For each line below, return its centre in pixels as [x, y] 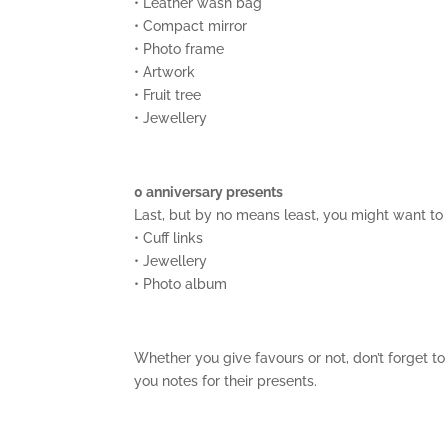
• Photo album [181, 283]
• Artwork [165, 71]
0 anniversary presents [209, 191]
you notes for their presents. [226, 380]
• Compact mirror [191, 25]
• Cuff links [169, 237]
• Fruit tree [168, 94]
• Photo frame [179, 48]
